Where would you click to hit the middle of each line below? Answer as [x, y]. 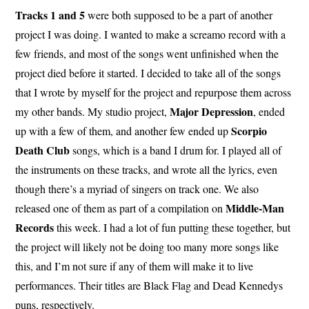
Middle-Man [254, 208]
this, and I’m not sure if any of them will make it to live [134, 266]
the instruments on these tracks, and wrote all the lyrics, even [147, 169]
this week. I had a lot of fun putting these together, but [172, 227]
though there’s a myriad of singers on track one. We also [137, 188]
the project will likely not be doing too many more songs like [147, 246]
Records [35, 227]
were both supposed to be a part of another [179, 14]
